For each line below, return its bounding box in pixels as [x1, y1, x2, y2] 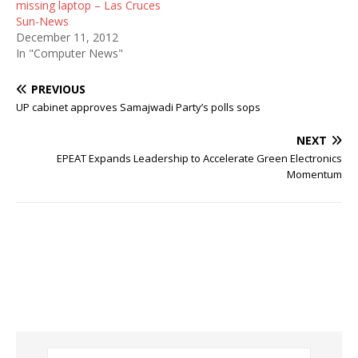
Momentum [287, 167, 342, 181]
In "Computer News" [16, 46, 123, 61]
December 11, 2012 [16, 30, 118, 45]
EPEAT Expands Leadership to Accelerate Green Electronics [57, 151, 342, 165]
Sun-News [16, 14, 69, 29]
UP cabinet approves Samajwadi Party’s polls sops [16, 100, 261, 114]
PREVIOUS [31, 82, 86, 97]
